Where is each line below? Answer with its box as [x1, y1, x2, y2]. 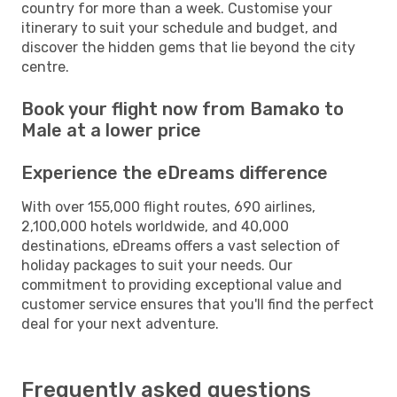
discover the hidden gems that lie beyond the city [21, 38, 355, 56]
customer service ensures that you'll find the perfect [21, 295, 374, 313]
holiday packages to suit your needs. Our [21, 256, 292, 274]
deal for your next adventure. [21, 315, 219, 332]
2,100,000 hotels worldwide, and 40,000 [21, 217, 289, 235]
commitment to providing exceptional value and [21, 276, 342, 293]
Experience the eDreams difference [21, 161, 328, 183]
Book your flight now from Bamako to [21, 97, 344, 120]
